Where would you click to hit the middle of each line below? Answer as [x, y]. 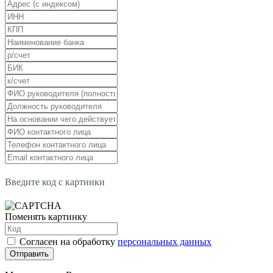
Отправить [29, 253]
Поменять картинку [46, 216]
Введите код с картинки [55, 182]
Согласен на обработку [69, 241]
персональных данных [165, 241]
